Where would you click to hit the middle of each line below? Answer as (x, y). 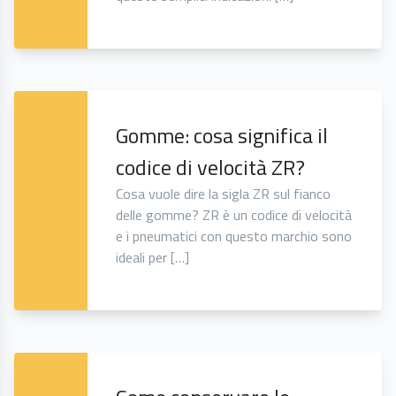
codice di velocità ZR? (211, 168)
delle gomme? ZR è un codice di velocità (234, 215)
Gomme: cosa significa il (222, 136)
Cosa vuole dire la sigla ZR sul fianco (224, 194)
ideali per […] (153, 258)
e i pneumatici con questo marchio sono (234, 236)
